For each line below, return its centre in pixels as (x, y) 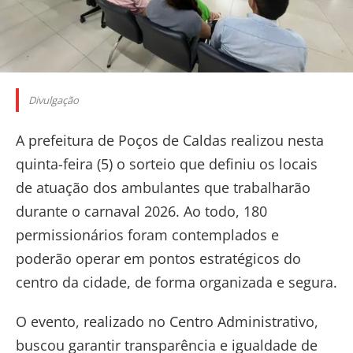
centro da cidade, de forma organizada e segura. (176, 282)
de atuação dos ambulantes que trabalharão (163, 187)
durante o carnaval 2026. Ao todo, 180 (141, 211)
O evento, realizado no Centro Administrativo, (167, 321)
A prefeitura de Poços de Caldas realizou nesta (170, 140)
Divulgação (54, 100)
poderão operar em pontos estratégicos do (158, 258)
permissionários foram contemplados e (147, 234)
